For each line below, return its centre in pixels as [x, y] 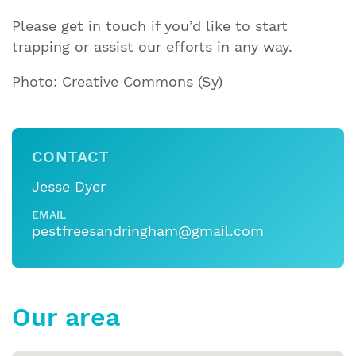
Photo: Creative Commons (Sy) [117, 82]
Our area [66, 317]
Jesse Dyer [69, 187]
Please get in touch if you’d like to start [150, 27]
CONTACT [71, 157]
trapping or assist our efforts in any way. [152, 47]
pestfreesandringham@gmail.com [148, 232]
